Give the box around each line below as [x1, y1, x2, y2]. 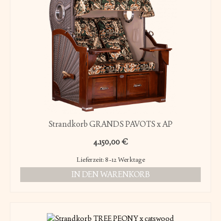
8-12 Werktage [105, 154, 145, 164]
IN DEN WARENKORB [71, 169, 150, 180]
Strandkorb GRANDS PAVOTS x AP [48, 118, 173, 129]
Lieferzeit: [76, 154, 105, 164]
